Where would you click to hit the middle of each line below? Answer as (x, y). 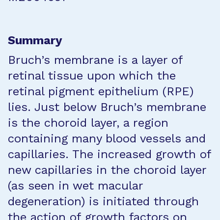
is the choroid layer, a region (88, 123)
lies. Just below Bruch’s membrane (107, 107)
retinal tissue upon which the (92, 76)
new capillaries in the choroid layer (107, 170)
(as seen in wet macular (75, 186)
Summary (35, 40)
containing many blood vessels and (107, 138)
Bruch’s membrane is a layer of (95, 60)
